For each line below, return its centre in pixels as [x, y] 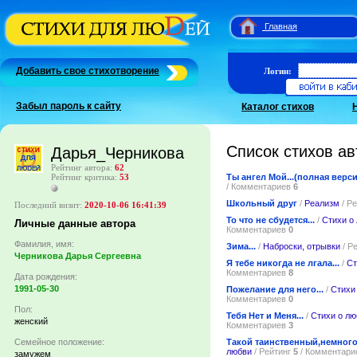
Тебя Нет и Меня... [265, 315]
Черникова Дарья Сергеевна [78, 256]
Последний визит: [49, 205]
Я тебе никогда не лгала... [283, 263]
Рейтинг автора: [83, 168]
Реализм [322, 203]
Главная [281, 26]
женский [31, 322]
